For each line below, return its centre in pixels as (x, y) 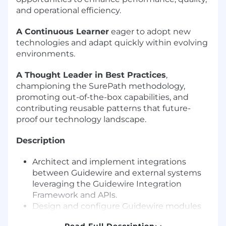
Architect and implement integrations (109, 161)
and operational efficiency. (69, 10)
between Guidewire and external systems (117, 173)
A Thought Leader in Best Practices (91, 75)
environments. (46, 53)
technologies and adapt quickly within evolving (112, 42)
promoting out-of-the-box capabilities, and (102, 97)
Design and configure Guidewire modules (117, 206)
